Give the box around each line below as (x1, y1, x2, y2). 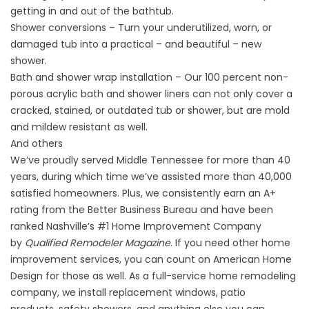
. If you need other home (170, 236, 290, 250)
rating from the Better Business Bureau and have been (10, 203, 273, 217)
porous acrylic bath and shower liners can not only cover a (10, 87, 292, 101)
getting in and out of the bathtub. (10, 4, 174, 18)
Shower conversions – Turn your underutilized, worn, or (10, 21, 272, 34)
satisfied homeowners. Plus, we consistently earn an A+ (10, 186, 276, 200)
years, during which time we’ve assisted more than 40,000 (10, 170, 292, 183)
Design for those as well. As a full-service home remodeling (10, 269, 296, 283)
